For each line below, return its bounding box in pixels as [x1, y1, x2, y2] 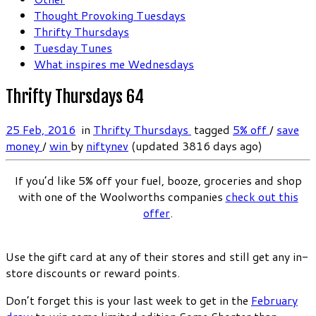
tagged [191, 121, 233, 138]
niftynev [86, 137, 128, 154]
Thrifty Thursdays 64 [6, 86, 144, 108]
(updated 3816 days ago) [128, 137, 262, 154]
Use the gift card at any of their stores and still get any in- [6, 248, 308, 265]
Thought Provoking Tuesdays [34, 7, 186, 24]
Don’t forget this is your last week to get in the [6, 291, 251, 308]
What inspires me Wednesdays [34, 56, 194, 73]
